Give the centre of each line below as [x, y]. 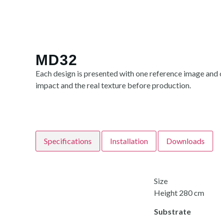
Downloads [185, 141]
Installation [129, 141]
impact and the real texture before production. [113, 85]
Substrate [172, 212]
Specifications [68, 141]
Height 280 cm [179, 193]
